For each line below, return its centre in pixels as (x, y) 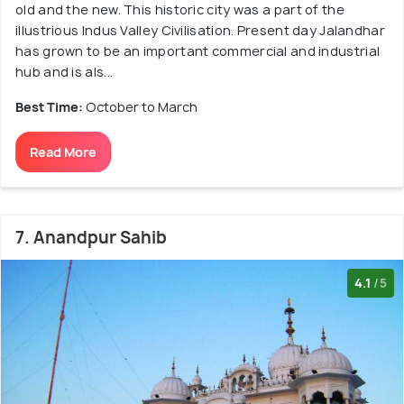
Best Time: (50, 107)
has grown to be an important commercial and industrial (198, 51)
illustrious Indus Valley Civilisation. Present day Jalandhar (200, 31)
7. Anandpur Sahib (91, 238)
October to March (142, 107)
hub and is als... (64, 72)
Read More (63, 152)
